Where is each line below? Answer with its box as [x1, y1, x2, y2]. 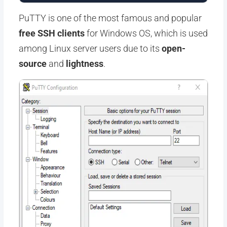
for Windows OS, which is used [84, 28, 208, 39]
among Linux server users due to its [18, 43, 162, 54]
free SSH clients [18, 28, 85, 39]
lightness [65, 58, 103, 69]
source [18, 58, 47, 69]
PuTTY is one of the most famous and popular [18, 13, 202, 23]
